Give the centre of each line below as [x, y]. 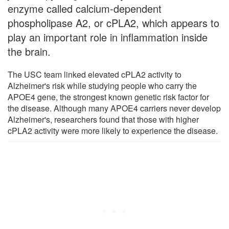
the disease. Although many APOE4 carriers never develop [114, 108]
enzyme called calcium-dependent [85, 9]
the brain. [29, 52]
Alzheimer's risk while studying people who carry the [102, 86]
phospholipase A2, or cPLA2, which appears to [113, 23]
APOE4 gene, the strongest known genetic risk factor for [108, 97]
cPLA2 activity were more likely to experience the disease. [113, 131]
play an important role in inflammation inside [108, 37]
